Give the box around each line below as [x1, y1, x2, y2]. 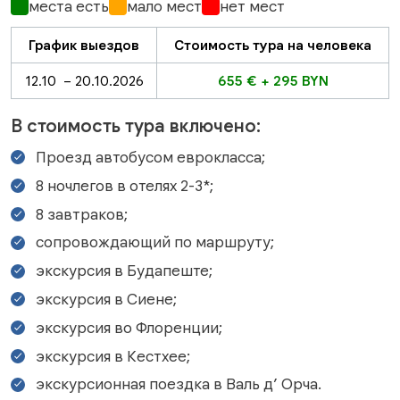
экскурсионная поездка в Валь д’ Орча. [36, 374, 321, 395]
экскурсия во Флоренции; [36, 317, 222, 337]
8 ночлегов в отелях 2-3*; [36, 175, 213, 196]
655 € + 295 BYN [217, 71, 329, 89]
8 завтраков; [36, 204, 128, 224]
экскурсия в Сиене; [36, 288, 177, 309]
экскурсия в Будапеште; [36, 261, 212, 281]
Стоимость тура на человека [174, 36, 371, 54]
